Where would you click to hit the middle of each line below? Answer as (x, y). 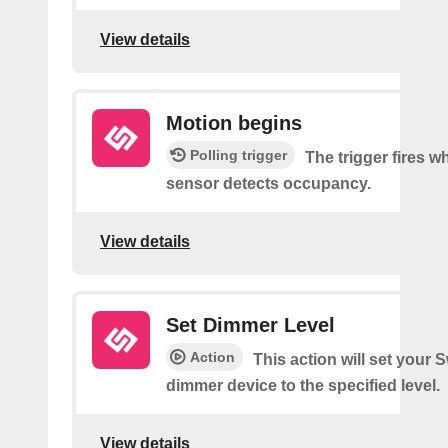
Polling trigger (238, 155)
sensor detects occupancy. (268, 183)
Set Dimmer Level (250, 325)
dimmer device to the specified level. (303, 385)
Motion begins (234, 123)
